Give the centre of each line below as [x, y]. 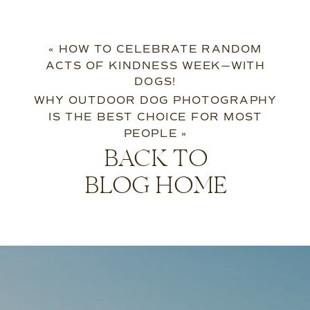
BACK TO [155, 161]
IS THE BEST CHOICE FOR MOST [156, 117]
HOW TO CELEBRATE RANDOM [161, 49]
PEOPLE [151, 133]
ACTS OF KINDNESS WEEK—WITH [156, 65]
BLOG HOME [155, 188]
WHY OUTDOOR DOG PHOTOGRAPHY [156, 101]
